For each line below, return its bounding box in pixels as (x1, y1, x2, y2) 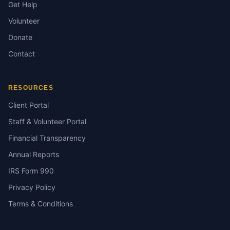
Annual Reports (8, 150, 59, 159)
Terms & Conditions (8, 199, 73, 208)
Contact (8, 49, 35, 58)
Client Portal (8, 101, 49, 109)
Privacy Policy (8, 183, 55, 191)
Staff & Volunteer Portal (8, 117, 86, 126)
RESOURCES (8, 84, 53, 91)
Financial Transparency (8, 133, 86, 142)
